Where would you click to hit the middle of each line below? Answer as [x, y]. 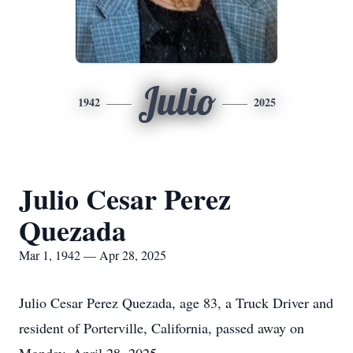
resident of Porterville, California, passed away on [162, 328]
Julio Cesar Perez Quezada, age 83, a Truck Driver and [176, 303]
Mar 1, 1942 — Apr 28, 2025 [93, 255]
